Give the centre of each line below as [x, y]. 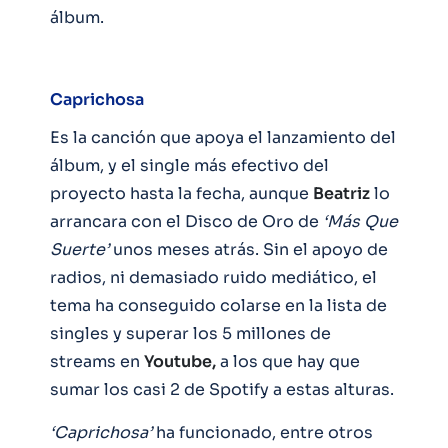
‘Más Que [360, 221]
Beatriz [341, 193]
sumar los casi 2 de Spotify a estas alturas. [222, 389]
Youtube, [180, 361]
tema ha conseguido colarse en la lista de [218, 305]
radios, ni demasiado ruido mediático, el [213, 277]
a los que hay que [288, 361]
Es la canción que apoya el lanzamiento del [223, 137]
